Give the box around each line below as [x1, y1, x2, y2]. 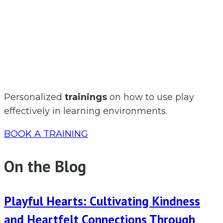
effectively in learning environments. [4, 106, 167, 117]
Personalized [4, 92, 65, 103]
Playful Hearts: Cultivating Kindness [4, 192, 200, 209]
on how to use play [107, 92, 194, 103]
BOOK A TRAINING [4, 128, 88, 140]
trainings [65, 92, 107, 103]
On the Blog [4, 156, 86, 177]
